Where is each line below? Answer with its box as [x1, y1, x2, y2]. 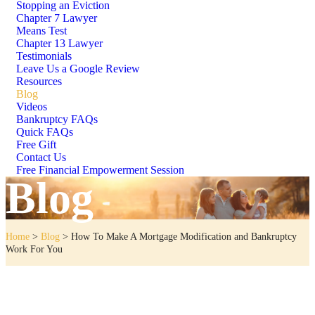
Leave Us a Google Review [16, 63, 140, 75]
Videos [16, 101, 47, 112]
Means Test [16, 25, 67, 37]
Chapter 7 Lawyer [16, 12, 97, 24]
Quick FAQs [16, 126, 73, 138]
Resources [16, 75, 62, 87]
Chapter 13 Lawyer [16, 37, 103, 49]
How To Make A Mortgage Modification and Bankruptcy [71, 231, 297, 242]
